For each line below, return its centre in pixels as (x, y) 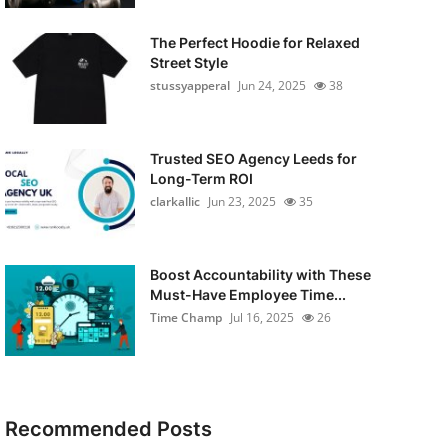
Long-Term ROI (201, 178)
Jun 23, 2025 (241, 201)
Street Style (188, 62)
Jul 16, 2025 (261, 317)
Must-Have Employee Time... (247, 294)
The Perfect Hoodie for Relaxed (254, 42)
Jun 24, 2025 (271, 85)
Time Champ (185, 317)
